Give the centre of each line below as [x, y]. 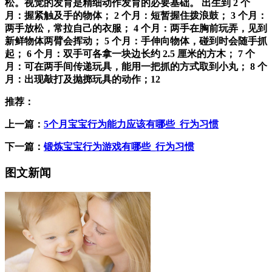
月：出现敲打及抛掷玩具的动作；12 [83, 79]
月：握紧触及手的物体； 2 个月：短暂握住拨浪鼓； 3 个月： [136, 15]
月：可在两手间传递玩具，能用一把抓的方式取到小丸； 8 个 [136, 66]
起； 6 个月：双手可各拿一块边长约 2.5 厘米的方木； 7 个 [130, 53]
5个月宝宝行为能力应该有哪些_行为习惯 [131, 124]
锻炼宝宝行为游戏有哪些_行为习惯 [119, 146]
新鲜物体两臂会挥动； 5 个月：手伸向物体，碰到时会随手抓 [136, 41]
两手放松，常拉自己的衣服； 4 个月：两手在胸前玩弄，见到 [136, 28]
